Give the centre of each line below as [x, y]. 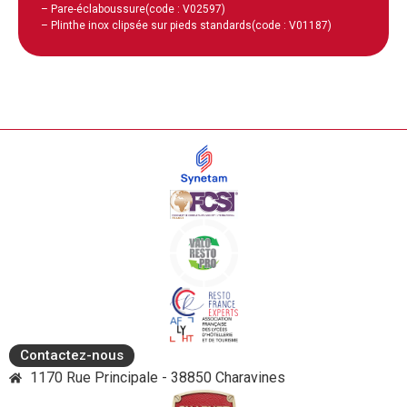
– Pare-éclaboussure [93, 9]
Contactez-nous [72, 355]
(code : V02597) [185, 9]
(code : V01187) [292, 25]
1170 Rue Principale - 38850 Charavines [157, 377]
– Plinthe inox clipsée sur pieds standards [146, 25]
